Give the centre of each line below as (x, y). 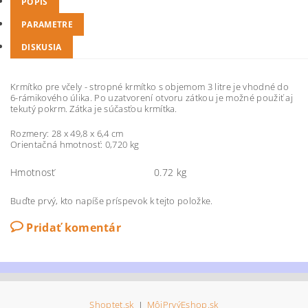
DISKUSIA (42, 47)
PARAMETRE (47, 24)
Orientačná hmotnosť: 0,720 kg (75, 144)
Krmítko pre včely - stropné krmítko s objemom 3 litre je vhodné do (150, 86)
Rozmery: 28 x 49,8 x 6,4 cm (67, 133)
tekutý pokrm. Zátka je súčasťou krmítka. (94, 108)
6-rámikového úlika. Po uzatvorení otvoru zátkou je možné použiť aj (152, 97)
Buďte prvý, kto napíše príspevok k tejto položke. (112, 200)
